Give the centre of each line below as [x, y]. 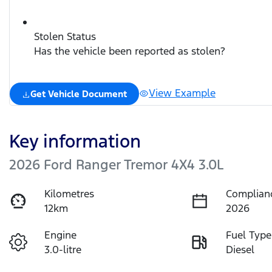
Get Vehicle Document [79, 93]
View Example [182, 93]
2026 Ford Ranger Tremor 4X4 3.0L [116, 164]
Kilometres [70, 193]
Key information [75, 141]
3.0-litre [63, 249]
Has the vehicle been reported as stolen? [130, 51]
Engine [61, 235]
